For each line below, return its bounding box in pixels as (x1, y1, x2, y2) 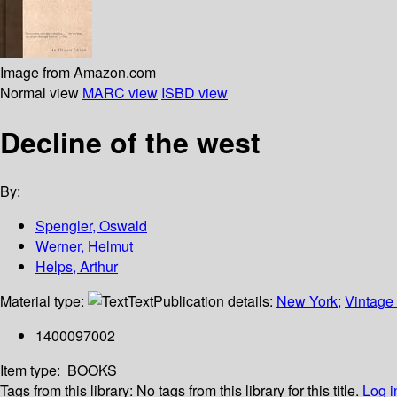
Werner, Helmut (35, 236, 133, 257)
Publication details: (153, 291, 276, 312)
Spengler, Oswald (35, 215, 147, 237)
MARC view (82, 82, 158, 103)
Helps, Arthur (35, 256, 118, 277)
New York (276, 291, 338, 312)
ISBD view (161, 82, 228, 103)
